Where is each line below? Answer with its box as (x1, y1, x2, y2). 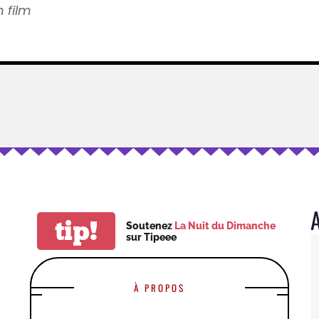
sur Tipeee (125, 231, 177, 243)
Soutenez (125, 219, 174, 231)
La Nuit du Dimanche (174, 219, 276, 231)
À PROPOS (133, 281, 185, 295)
